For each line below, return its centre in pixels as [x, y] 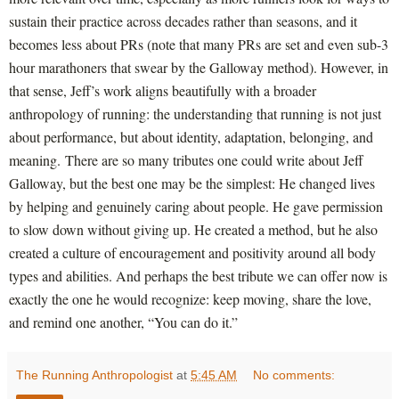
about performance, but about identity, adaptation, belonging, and [191, 136]
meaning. [37, 159]
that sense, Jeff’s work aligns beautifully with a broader [163, 90]
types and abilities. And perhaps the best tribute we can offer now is [198, 275]
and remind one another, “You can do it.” [123, 322]
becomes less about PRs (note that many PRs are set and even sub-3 [199, 44]
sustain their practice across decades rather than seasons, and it [183, 20]
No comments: [294, 375]
